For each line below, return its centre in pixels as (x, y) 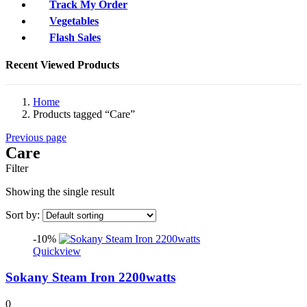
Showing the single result (60, 191)
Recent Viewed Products (62, 64)
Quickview (57, 251)
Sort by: (24, 214)
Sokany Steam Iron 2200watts (90, 278)
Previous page (36, 137)
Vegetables (74, 21)
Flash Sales (75, 37)
